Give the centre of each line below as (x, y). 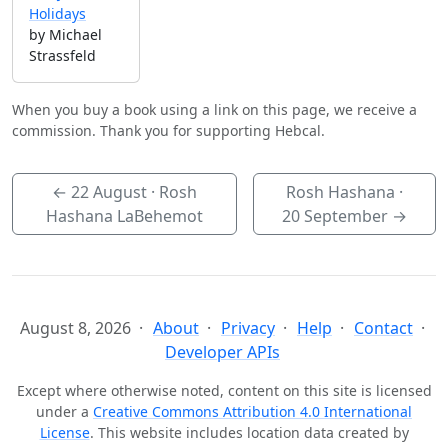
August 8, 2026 (75, 328)
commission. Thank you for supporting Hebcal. (168, 131)
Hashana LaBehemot (124, 216)
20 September (334, 216)
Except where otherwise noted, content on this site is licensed (224, 391)
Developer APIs (222, 352)
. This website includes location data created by (249, 433)
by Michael (65, 35)
